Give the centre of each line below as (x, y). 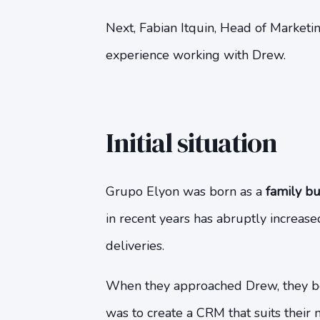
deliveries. (135, 246)
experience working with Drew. (195, 55)
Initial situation (191, 143)
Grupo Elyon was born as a (185, 191)
